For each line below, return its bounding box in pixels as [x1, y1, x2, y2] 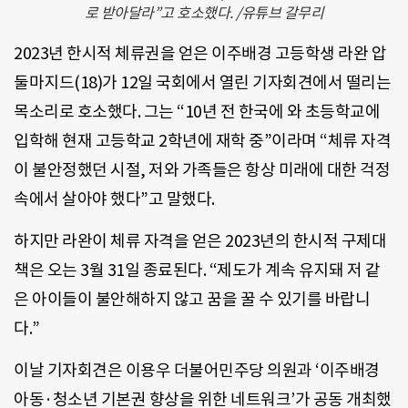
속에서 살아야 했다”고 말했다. [14, 188, 215, 209]
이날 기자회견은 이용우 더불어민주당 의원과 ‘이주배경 [14, 360, 380, 382]
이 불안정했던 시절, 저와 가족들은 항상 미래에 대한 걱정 [14, 158, 390, 180]
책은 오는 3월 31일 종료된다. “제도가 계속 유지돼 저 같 [14, 260, 380, 281]
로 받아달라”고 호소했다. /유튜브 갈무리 [84, 3, 324, 22]
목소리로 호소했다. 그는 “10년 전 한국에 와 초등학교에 [14, 100, 380, 122]
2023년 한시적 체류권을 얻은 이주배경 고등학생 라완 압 [14, 42, 386, 64]
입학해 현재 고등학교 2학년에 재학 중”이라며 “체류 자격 [14, 129, 391, 151]
